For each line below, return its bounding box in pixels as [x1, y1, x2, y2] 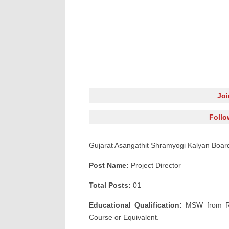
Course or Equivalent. [88, 213, 159, 221]
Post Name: [88, 161, 129, 169]
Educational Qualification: [88, 201, 182, 209]
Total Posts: [88, 181, 131, 189]
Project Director [128, 161, 181, 169]
